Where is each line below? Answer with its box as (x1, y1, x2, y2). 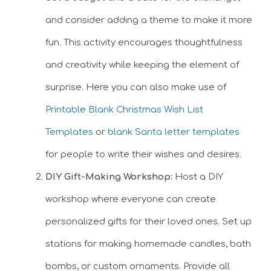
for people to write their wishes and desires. (45, 149, 241, 160)
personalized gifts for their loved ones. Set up (45, 216, 252, 227)
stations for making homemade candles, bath (45, 238, 251, 249)
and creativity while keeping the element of (45, 59, 239, 70)
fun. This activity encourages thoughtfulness (45, 37, 243, 48)
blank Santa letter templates (108, 126, 240, 137)
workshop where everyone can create (45, 194, 216, 204)
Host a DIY (172, 171, 223, 182)
